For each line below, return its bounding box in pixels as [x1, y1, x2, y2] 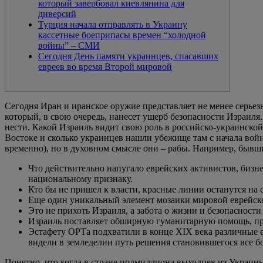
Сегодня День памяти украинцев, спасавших [38, 50, 218, 61]
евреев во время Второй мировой [38, 61, 172, 72]
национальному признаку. [28, 173, 133, 184]
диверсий [38, 8, 76, 19]
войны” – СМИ [38, 40, 100, 50]
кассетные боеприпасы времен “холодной [38, 29, 206, 40]
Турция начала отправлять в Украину [38, 19, 187, 29]
